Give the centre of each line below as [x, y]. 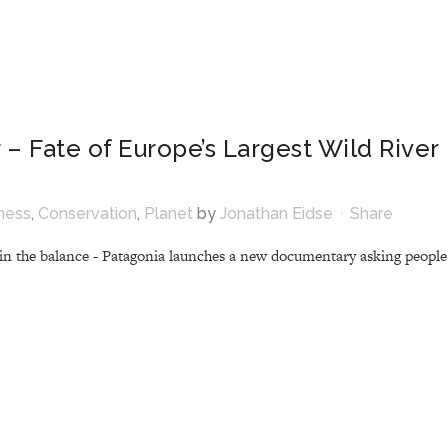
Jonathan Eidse [276, 213]
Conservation [87, 213]
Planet [168, 213]
